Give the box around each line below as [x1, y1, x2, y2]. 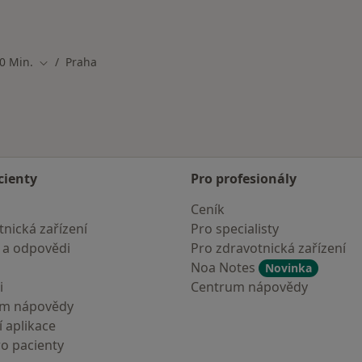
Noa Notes [191, 259, 259, 276]
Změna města [38, 54, 112, 70]
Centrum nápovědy [191, 278, 308, 296]
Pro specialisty [191, 220, 279, 238]
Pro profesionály [191, 170, 297, 187]
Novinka [265, 260, 312, 276]
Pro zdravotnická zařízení [191, 239, 346, 257]
